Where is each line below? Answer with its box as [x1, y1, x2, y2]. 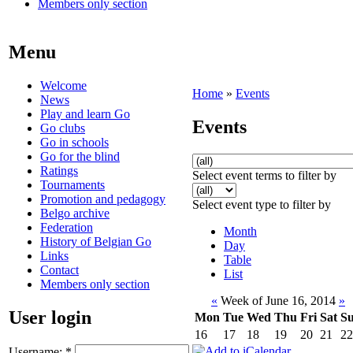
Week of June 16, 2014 [217, 293, 339, 307]
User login [9, 307, 91, 328]
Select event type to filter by [192, 197, 331, 211]
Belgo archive [40, 206, 110, 220]
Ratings [40, 163, 78, 177]
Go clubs [40, 121, 85, 135]
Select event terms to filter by [192, 168, 336, 182]
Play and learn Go [40, 106, 130, 121]
